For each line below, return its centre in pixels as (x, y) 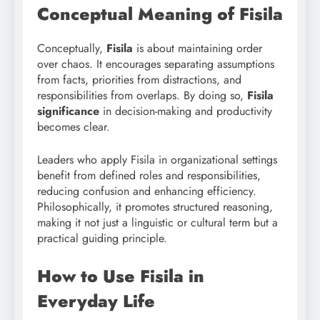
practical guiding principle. (102, 239)
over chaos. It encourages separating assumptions (156, 64)
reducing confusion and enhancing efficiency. (147, 191)
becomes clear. (74, 127)
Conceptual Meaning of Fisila (160, 14)
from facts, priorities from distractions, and (139, 80)
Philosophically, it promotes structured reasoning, (155, 207)
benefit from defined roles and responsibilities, (149, 176)
